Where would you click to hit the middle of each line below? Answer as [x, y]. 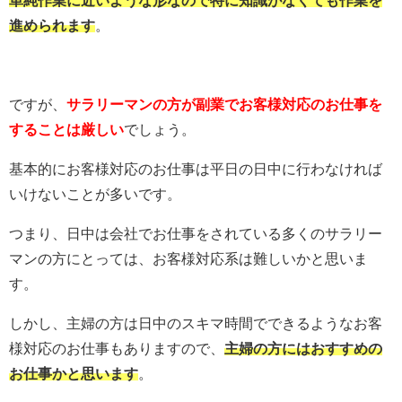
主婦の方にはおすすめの [303, 348]
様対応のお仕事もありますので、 [117, 348]
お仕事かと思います [74, 373]
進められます [52, 25]
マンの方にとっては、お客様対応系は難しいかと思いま [188, 258]
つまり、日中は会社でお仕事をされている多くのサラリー [196, 233]
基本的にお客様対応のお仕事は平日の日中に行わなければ [196, 168]
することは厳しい [66, 129]
